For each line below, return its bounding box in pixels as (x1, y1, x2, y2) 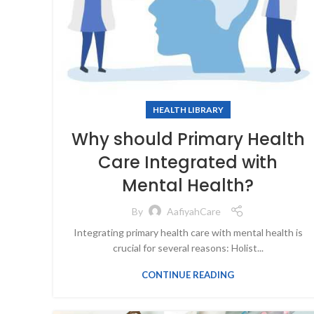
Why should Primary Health (71, 128, 305, 151)
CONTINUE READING (142, 269, 234, 281)
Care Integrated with (98, 151, 278, 175)
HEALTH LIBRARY (152, 104, 224, 116)
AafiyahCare (167, 205, 221, 217)
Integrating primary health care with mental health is (73, 226, 303, 239)
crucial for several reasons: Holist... (112, 242, 264, 254)
